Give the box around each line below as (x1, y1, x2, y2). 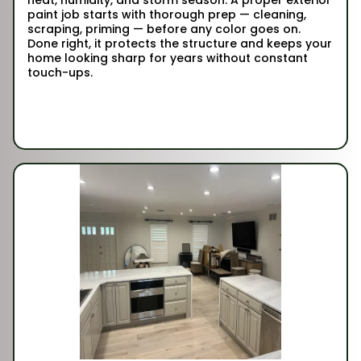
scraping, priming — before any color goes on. (27, 20, 301, 37)
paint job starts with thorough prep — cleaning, (27, 6, 306, 23)
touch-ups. (27, 64, 93, 81)
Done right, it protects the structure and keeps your (27, 35, 332, 52)
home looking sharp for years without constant (27, 49, 308, 66)
